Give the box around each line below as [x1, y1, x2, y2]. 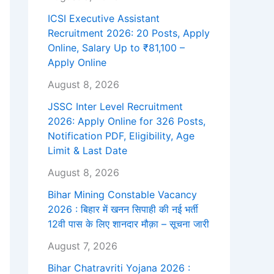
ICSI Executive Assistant [48, 12, 160, 25]
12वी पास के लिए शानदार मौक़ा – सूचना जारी [48, 218, 209, 231]
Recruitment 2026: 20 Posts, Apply [48, 27, 210, 40]
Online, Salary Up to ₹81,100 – [48, 42, 185, 54]
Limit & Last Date [48, 144, 127, 157]
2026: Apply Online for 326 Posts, [48, 115, 206, 128]
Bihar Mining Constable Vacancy [48, 188, 197, 201]
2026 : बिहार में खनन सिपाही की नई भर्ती [48, 203, 198, 216]
